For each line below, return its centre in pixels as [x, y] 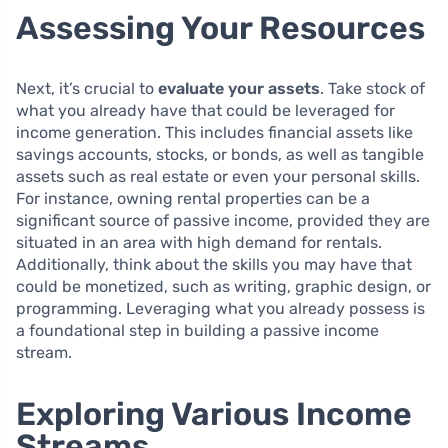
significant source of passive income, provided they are [223, 220]
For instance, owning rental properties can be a [193, 198]
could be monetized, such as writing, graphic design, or [223, 286]
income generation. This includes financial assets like [214, 132]
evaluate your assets [239, 88]
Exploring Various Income [214, 413]
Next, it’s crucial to [87, 88]
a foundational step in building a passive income [197, 330]
